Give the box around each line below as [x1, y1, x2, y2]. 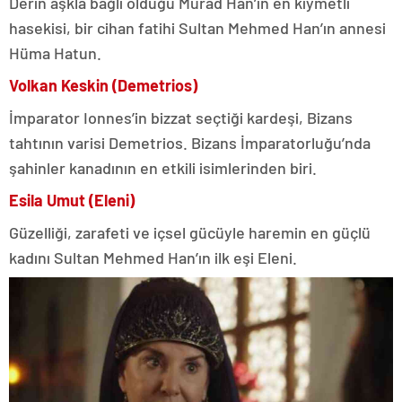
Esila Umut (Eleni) [9, 190, 135, 211]
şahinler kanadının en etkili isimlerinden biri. [9, 158, 317, 179]
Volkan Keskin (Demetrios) [9, 75, 197, 96]
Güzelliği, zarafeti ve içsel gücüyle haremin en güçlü [9, 223, 371, 243]
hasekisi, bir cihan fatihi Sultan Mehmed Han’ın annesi [9, 18, 386, 39]
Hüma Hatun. [9, 43, 101, 64]
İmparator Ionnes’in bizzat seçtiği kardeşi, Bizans [9, 108, 353, 128]
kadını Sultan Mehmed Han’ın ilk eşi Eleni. [9, 248, 297, 268]
